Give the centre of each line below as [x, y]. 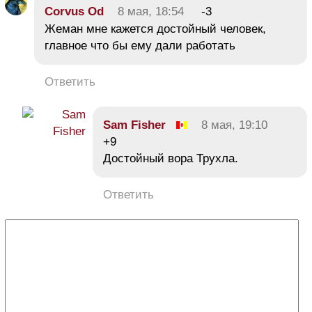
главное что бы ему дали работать [140, 45]
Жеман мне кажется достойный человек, [155, 29]
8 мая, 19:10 [234, 125]
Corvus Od [74, 11]
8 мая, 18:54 [151, 11]
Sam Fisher [134, 125]
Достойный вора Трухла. [171, 158]
